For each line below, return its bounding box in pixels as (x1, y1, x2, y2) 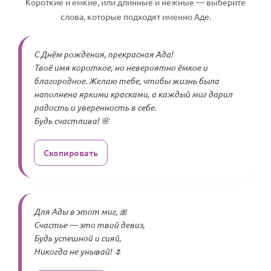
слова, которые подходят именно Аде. (60, 11, 211, 22)
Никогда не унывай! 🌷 (34, 246, 122, 257)
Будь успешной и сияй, (34, 232, 121, 244)
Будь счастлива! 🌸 (34, 115, 109, 126)
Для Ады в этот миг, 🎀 (34, 206, 128, 217)
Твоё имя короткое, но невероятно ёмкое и (34, 62, 207, 73)
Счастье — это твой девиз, (34, 219, 145, 230)
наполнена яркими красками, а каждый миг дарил (34, 88, 232, 100)
